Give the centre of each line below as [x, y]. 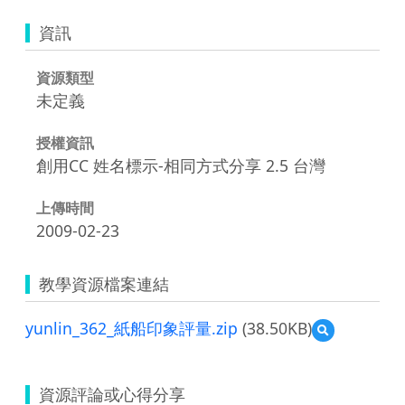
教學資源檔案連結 [104, 283]
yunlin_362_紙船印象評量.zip [132, 328]
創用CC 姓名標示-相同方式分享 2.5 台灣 [181, 165]
